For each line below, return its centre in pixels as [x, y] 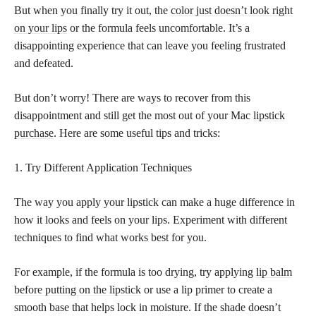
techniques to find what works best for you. [110, 237]
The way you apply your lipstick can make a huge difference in [154, 202]
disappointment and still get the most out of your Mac [134, 115]
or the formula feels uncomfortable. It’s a [158, 28]
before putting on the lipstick [78, 289]
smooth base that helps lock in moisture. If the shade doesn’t [147, 307]
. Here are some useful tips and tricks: [137, 133]
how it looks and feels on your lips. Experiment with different [151, 219]
